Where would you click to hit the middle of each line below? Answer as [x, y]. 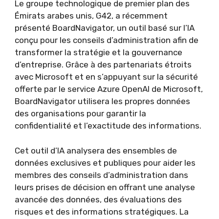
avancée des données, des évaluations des [98, 199]
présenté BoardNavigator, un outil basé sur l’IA [105, 28]
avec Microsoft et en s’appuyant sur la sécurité [106, 77]
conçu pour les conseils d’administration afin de [107, 40]
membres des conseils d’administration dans [101, 175]
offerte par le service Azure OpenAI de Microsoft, [109, 89]
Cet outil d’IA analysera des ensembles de [96, 150]
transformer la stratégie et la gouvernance [99, 53]
